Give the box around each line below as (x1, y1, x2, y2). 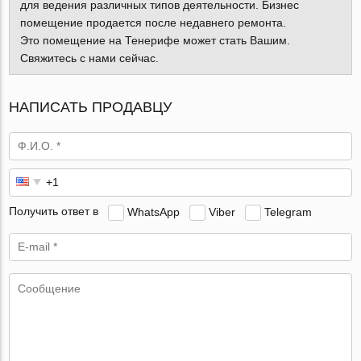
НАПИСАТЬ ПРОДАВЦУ (9, 98, 172, 115)
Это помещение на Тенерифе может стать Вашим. (19, 34, 290, 48)
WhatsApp (127, 205, 180, 218)
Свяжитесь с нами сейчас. (19, 52, 159, 65)
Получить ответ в (9, 205, 99, 218)
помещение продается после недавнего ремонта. (19, 16, 286, 30)
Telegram (264, 205, 313, 218)
